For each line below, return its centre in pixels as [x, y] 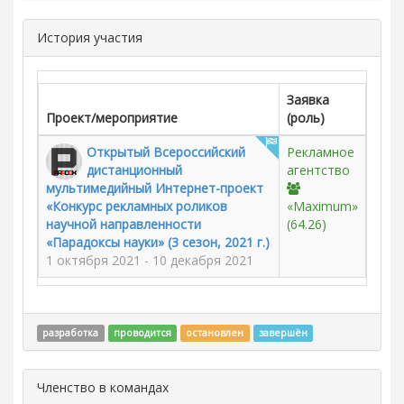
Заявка [308, 100]
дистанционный [134, 170]
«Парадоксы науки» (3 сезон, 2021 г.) [158, 242]
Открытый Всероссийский [166, 152]
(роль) [306, 118]
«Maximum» [322, 206]
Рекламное [321, 152]
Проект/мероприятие [112, 118]
